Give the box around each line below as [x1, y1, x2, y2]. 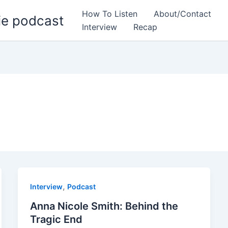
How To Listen [82, 9, 137, 19]
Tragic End [30, 213, 82, 225]
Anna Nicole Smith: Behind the [30, 199, 178, 212]
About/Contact [154, 9, 211, 19]
